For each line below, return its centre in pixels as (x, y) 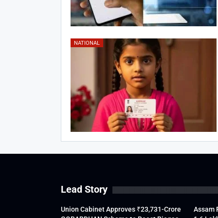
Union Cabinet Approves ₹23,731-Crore (121, 209)
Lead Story (84, 190)
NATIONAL (87, 43)
